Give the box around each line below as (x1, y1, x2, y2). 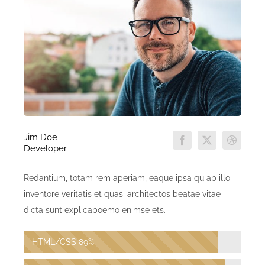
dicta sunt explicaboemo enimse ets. (24, 205, 166, 215)
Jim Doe (24, 132, 57, 143)
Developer (24, 143, 67, 154)
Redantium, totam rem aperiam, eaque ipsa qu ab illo (24, 173, 230, 183)
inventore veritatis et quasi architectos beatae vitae (24, 189, 221, 199)
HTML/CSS (32, 237, 76, 247)
